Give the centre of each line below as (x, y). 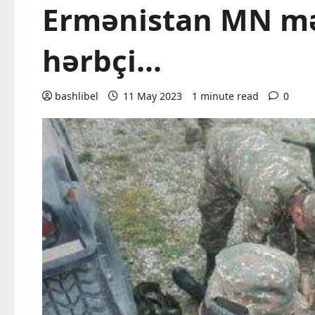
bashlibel (77, 96)
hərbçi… (102, 60)
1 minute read (225, 96)
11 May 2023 (153, 96)
